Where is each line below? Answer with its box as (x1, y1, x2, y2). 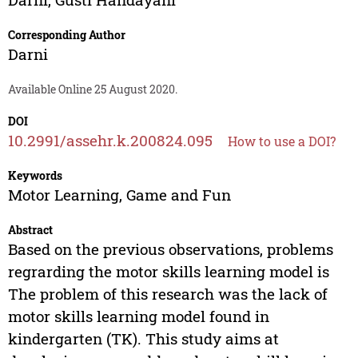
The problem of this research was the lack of (7, 284, 328, 304)
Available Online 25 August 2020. (7, 82, 177, 97)
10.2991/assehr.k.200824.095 (7, 130, 213, 151)
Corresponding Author (7, 27, 125, 43)
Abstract (7, 222, 53, 238)
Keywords (7, 168, 62, 184)
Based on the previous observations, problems (7, 239, 333, 260)
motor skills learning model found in (7, 306, 269, 327)
